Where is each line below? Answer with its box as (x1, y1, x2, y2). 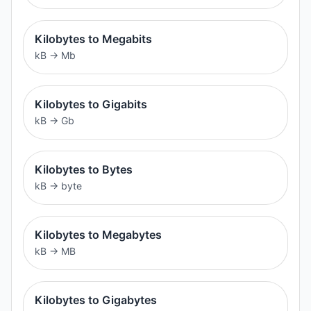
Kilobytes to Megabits (35, 31, 152, 46)
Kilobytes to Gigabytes (35, 292, 157, 307)
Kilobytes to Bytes (35, 162, 133, 176)
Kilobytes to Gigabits (35, 96, 147, 111)
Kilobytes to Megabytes (35, 227, 162, 242)
